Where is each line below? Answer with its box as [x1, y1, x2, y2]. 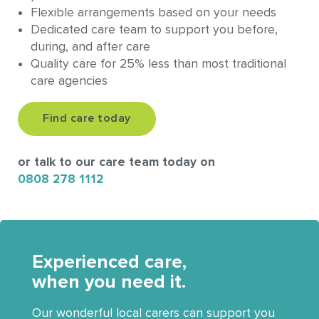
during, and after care [30, 38, 150, 54]
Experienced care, [32, 250, 187, 273]
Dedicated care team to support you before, [30, 21, 278, 37]
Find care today [43, 113, 131, 125]
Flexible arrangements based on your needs [30, 4, 276, 20]
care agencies [30, 73, 108, 88]
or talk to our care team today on [18, 154, 215, 169]
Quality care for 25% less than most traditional [30, 56, 286, 71]
